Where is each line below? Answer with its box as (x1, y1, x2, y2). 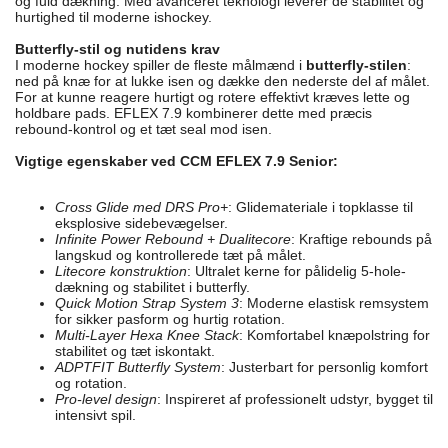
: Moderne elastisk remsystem (239, 294, 429, 311)
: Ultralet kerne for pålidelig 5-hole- (187, 262, 406, 279)
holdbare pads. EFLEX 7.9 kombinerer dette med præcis (15, 104, 372, 121)
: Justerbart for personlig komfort (221, 358, 428, 375)
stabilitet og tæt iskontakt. (55, 342, 215, 359)
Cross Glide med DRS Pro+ (55, 198, 228, 215)
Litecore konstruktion (55, 262, 187, 279)
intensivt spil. (55, 406, 136, 423)
